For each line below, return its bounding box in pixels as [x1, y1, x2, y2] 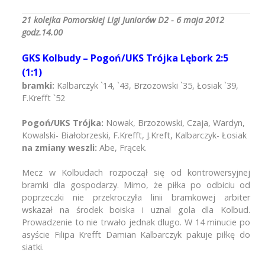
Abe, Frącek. [99, 142, 147, 153]
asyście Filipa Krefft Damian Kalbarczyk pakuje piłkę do [22, 229, 250, 240]
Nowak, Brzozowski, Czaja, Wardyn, [104, 117, 245, 128]
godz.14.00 [22, 27, 63, 38]
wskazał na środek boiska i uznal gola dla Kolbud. [22, 204, 250, 215]
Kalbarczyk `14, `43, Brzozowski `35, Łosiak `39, [57, 80, 238, 91]
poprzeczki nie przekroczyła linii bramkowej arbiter [22, 192, 250, 203]
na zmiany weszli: [22, 142, 99, 153]
